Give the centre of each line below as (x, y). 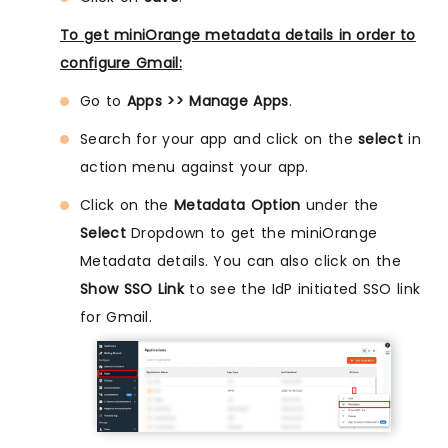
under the (339, 204)
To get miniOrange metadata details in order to (238, 34)
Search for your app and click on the (219, 138)
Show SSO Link (132, 288)
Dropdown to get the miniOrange (251, 232)
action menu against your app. (194, 166)
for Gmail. (116, 316)
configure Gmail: (121, 62)
